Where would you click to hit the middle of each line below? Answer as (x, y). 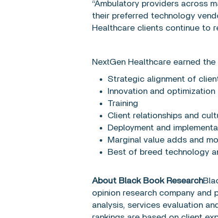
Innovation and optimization (161, 91)
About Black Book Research (147, 181)
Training (123, 104)
